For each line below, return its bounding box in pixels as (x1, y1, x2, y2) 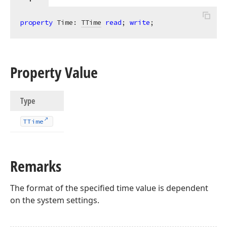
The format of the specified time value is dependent (10, 182, 208, 194)
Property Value (10, 62, 98, 83)
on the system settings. (10, 195, 99, 206)
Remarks (10, 156, 61, 176)
